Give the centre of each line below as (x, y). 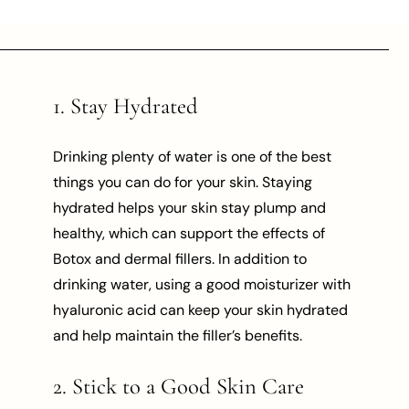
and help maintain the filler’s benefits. (178, 335)
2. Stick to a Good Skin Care (179, 387)
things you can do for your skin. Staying (183, 182)
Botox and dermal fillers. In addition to (180, 258)
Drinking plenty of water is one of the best (193, 156)
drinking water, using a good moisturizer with (202, 284)
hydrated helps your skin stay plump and (190, 207)
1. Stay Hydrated (126, 106)
